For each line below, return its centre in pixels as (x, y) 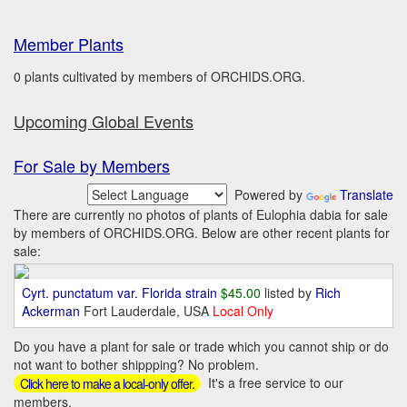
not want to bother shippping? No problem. (136, 364)
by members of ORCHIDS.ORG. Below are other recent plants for (202, 233)
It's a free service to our (274, 382)
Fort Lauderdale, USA (148, 311)
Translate (367, 194)
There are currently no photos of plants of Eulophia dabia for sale (201, 214)
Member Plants (69, 44)
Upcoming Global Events (104, 121)
